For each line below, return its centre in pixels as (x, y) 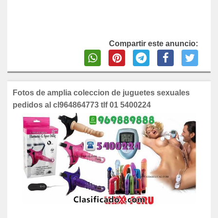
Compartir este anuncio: (154, 43)
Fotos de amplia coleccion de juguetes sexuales (101, 92)
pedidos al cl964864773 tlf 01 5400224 (82, 105)
